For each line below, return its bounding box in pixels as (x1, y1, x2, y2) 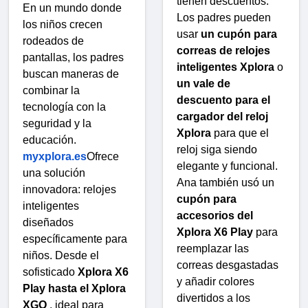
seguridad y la (23, 118, 91, 130)
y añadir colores (177, 275, 254, 287)
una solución (23, 167, 85, 179)
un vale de (177, 77, 230, 89)
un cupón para (201, 27, 277, 40)
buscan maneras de (23, 68, 119, 80)
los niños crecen (23, 19, 102, 31)
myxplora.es (23, 151, 87, 163)
